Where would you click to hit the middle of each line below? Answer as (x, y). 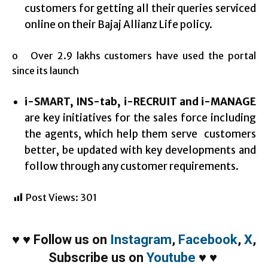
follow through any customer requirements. (132, 167)
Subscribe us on (97, 258)
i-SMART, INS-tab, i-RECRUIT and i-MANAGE (140, 102)
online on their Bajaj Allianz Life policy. (118, 25)
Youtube (171, 258)
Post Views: (52, 198)
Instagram (141, 240)
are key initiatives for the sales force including (140, 118)
